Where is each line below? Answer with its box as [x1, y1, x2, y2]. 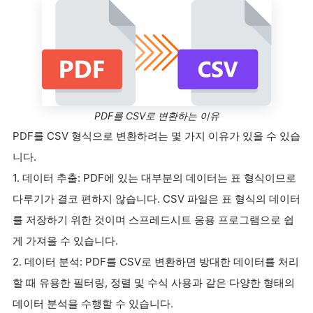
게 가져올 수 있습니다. [13, 233, 118, 247]
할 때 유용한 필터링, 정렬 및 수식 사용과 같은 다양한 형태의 [13, 275, 295, 289]
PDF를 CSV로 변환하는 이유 [94, 109, 219, 122]
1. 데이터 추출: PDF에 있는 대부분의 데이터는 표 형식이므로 [13, 170, 296, 184]
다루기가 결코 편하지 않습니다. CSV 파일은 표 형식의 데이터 [13, 191, 300, 205]
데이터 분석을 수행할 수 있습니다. [13, 296, 173, 310]
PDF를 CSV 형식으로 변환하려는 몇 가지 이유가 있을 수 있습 [13, 129, 300, 143]
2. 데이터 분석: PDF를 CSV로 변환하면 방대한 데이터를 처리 [13, 254, 299, 268]
